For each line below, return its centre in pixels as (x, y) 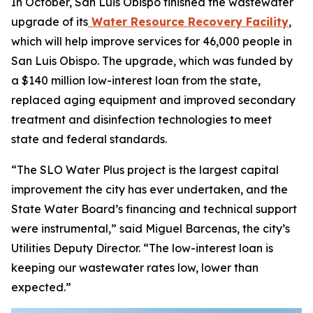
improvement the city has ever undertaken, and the (150, 189)
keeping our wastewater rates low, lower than (135, 268)
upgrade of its (50, 22)
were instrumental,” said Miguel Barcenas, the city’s (151, 228)
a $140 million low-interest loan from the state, (136, 80)
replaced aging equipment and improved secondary (153, 100)
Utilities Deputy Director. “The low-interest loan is (142, 248)
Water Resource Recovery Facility (188, 22)
